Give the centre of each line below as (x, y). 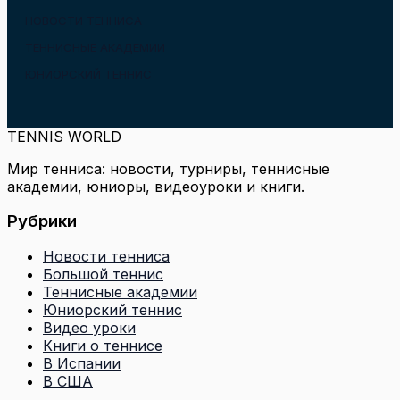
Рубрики (42, 221)
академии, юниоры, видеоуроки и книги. (156, 187)
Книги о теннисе (103, 345)
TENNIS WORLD (64, 137)
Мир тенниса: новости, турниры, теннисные (168, 169)
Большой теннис (103, 274)
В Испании (82, 363)
